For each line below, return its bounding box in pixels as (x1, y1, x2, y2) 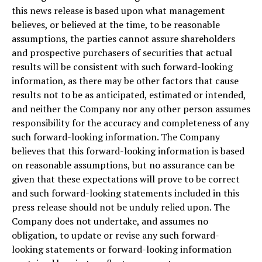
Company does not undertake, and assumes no (12, 214, 208, 227)
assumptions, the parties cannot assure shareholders (12, 32, 235, 45)
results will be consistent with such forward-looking (12, 60, 233, 73)
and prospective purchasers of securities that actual (12, 46, 232, 59)
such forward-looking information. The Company (12, 130, 220, 143)
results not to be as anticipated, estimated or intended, (12, 88, 246, 101)
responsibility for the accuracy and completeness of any (12, 116, 249, 129)
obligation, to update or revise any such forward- (12, 228, 219, 242)
